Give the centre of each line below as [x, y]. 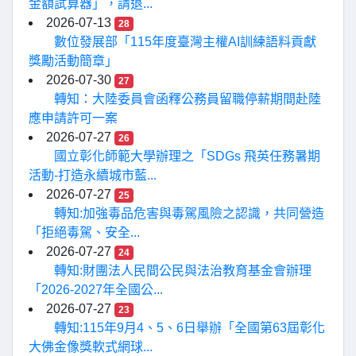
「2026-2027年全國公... [96, 290]
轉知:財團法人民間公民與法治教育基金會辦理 [183, 271]
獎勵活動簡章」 [73, 61]
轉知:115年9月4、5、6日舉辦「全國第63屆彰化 [190, 328]
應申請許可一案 [73, 118]
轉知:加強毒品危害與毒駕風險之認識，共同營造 [189, 213]
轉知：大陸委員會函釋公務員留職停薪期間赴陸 [188, 99]
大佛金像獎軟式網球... [91, 347]
